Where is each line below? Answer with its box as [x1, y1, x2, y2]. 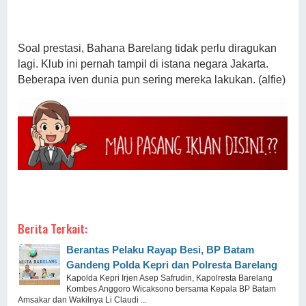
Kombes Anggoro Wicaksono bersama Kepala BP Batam [66, 284, 277, 294]
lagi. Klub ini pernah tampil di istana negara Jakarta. [18, 58, 269, 70]
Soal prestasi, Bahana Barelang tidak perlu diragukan [18, 42, 277, 55]
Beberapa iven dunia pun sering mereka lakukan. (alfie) [18, 74, 286, 86]
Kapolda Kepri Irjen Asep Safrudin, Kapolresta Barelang [66, 273, 273, 283]
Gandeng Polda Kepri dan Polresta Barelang [66, 259, 278, 271]
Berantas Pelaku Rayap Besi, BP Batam [66, 244, 255, 256]
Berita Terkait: [18, 219, 88, 238]
